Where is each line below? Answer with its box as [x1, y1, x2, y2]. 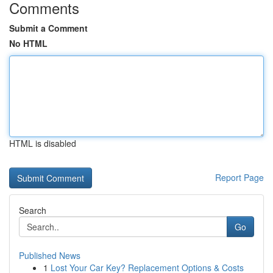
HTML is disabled [9, 137, 76, 149]
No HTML [9, 37, 48, 49]
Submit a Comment [9, 22, 88, 34]
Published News [19, 249, 80, 261]
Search [19, 204, 46, 216]
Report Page [215, 171, 264, 183]
